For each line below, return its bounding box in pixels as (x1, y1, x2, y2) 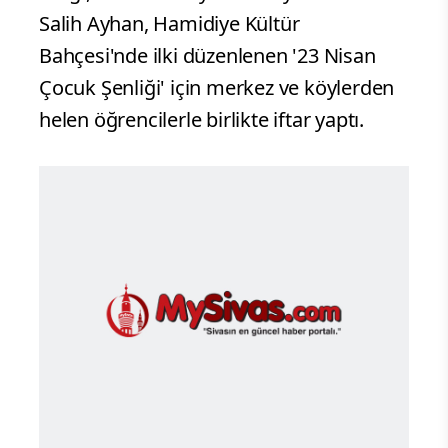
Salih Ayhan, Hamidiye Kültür (39, 9, 300, 37)
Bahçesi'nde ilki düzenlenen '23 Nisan (39, 41, 376, 69)
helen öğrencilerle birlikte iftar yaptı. (39, 105, 393, 133)
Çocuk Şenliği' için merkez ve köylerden (39, 73, 395, 101)
